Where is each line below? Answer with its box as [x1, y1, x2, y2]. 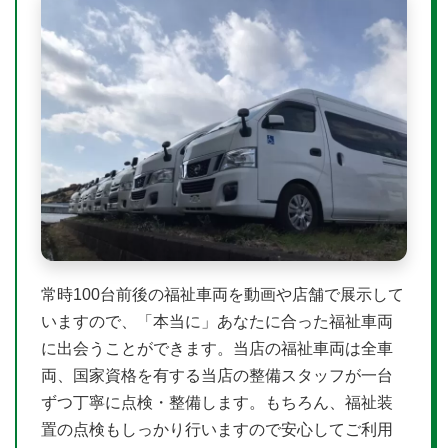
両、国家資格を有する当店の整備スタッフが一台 [41, 366, 393, 384]
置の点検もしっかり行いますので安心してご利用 [41, 420, 393, 438]
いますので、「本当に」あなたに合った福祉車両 [41, 312, 393, 330]
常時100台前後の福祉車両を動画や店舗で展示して [41, 285, 404, 303]
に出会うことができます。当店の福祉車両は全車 [41, 339, 393, 357]
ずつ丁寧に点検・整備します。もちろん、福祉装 [41, 393, 393, 411]
